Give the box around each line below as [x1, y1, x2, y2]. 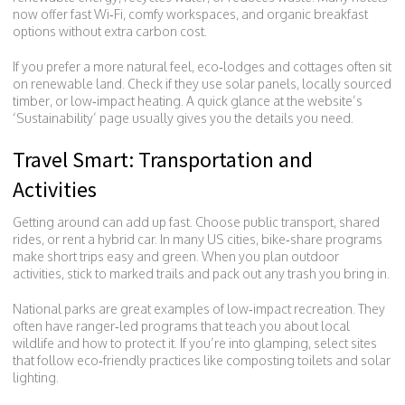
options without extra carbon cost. [13, 24, 207, 39]
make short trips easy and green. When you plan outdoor [13, 249, 339, 264]
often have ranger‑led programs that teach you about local [13, 318, 350, 334]
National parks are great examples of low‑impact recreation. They [13, 301, 385, 316]
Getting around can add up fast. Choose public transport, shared [13, 214, 380, 230]
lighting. [13, 370, 59, 385]
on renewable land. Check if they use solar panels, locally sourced [13, 76, 391, 91]
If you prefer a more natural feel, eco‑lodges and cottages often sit [13, 59, 391, 74]
